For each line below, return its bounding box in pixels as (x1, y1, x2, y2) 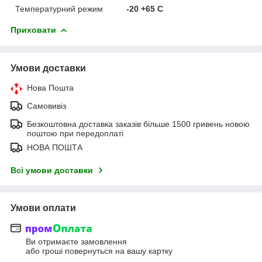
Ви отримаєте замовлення (26, 237, 127, 247)
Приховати (11, 25, 56, 35)
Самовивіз (27, 101, 66, 111)
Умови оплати (11, 202, 76, 213)
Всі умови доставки (11, 165, 93, 175)
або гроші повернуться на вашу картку (26, 246, 173, 256)
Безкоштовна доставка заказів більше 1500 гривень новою (27, 119, 250, 129)
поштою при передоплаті (27, 128, 123, 138)
